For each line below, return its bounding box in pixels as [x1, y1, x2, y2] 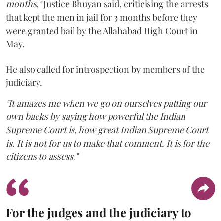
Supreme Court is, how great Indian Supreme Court [6, 123, 208, 136]
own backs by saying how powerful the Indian [6, 110, 185, 122]
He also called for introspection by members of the [6, 63, 205, 75]
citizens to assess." [6, 150, 78, 162]
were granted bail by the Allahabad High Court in [6, 24, 198, 37]
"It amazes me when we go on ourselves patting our [6, 97, 207, 109]
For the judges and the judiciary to [6, 204, 191, 220]
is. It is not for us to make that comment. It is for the [6, 137, 209, 149]
